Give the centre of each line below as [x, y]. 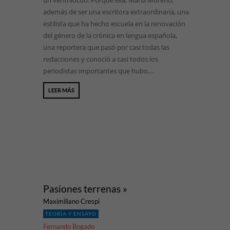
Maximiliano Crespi [71, 201]
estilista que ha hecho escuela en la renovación [114, 24]
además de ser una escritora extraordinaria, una [116, 12]
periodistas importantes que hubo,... [99, 71]
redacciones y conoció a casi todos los [101, 59]
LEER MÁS [61, 90]
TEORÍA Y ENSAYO [71, 214]
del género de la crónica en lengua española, [110, 35]
